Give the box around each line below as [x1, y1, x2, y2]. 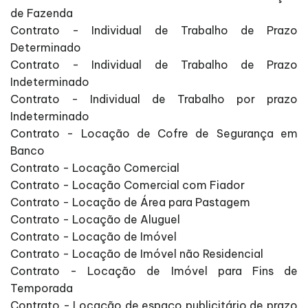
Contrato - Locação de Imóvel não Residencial [10, 247, 263, 261]
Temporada [10, 281, 73, 296]
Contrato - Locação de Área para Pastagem [10, 195, 250, 210]
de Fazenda [10, 6, 73, 21]
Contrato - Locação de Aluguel [10, 212, 180, 227]
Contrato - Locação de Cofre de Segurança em [10, 126, 298, 141]
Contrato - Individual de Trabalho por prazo [10, 92, 298, 107]
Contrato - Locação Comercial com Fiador [10, 178, 245, 192]
